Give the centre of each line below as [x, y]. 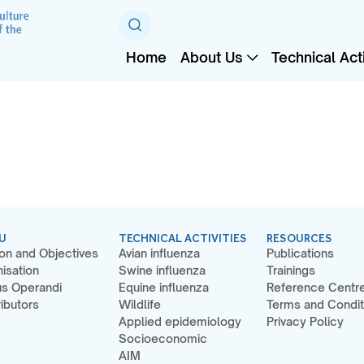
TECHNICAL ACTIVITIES [182, 239]
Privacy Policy [305, 322]
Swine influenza [162, 271]
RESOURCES [300, 239]
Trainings [291, 271]
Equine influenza [163, 288]
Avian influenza [159, 253]
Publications [301, 253]
